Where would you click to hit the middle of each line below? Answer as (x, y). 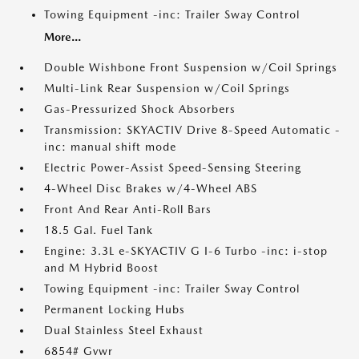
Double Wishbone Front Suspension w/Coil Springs (191, 67)
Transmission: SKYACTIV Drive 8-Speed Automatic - (192, 130)
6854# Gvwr (79, 351)
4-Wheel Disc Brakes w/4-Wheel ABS (151, 188)
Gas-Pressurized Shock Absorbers (140, 109)
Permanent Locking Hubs (115, 309)
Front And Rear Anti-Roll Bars (128, 209)
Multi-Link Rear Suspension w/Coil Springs (167, 88)
